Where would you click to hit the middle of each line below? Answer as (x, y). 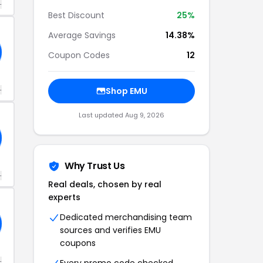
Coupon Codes (79, 55)
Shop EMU (126, 91)
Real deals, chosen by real (105, 184)
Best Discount (76, 15)
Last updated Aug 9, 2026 (122, 115)
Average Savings (82, 35)
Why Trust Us (95, 166)
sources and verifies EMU (110, 230)
